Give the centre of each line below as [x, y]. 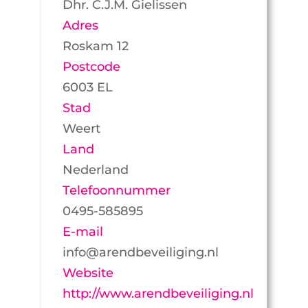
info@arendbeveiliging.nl [140, 252]
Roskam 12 [95, 46]
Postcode [91, 66]
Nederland [95, 169]
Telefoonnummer [116, 190]
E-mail [82, 231]
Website [88, 273]
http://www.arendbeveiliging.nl [158, 293]
